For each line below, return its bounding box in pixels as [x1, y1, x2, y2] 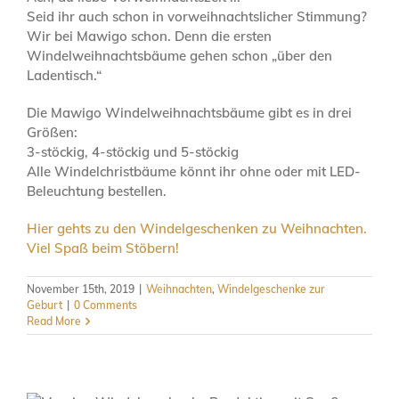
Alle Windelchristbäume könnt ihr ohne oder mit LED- [27, 162, 361, 180]
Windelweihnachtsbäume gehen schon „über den [27, 46, 332, 64]
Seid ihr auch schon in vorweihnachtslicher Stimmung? [27, 7, 367, 25]
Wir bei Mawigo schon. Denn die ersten [27, 27, 272, 45]
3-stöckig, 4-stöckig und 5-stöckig [27, 142, 239, 160]
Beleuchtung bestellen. [27, 182, 167, 199]
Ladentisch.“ [27, 66, 102, 84]
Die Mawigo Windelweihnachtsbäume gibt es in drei [27, 103, 352, 121]
